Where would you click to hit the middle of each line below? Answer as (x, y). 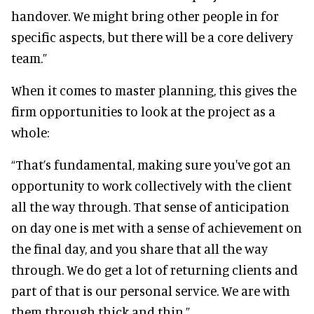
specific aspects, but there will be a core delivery (152, 37)
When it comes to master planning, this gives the (154, 90)
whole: (30, 132)
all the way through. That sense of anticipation (150, 207)
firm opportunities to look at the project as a (143, 111)
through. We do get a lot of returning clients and (155, 270)
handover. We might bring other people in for (145, 16)
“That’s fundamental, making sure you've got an (151, 165)
